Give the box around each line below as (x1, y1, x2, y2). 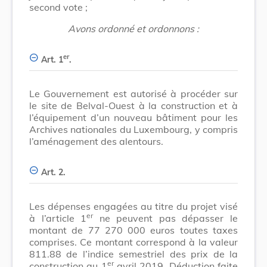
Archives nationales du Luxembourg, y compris (29, 123, 238, 135)
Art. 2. (41, 166, 66, 178)
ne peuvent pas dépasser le (93, 212, 238, 224)
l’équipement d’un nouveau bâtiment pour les (29, 111, 238, 123)
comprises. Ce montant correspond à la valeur (29, 235, 238, 248)
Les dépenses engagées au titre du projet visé (29, 200, 238, 212)
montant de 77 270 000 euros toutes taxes (29, 223, 238, 236)
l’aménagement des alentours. (29, 135, 163, 147)
